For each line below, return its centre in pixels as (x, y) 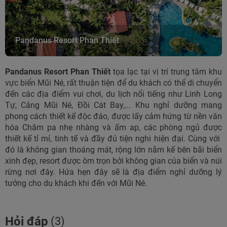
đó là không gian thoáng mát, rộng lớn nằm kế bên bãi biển (113, 149)
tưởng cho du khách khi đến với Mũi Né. (77, 183)
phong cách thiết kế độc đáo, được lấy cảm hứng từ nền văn (113, 116)
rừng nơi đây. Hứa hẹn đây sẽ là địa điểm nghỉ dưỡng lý (113, 172)
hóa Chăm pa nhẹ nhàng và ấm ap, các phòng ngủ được (113, 127)
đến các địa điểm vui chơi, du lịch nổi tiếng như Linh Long (113, 94)
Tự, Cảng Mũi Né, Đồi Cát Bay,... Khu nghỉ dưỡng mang (113, 105)
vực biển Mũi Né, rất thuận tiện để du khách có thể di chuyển (113, 83)
